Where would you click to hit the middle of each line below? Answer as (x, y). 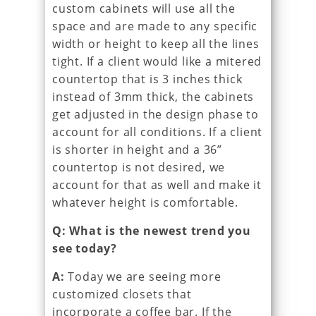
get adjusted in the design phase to (156, 114)
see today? (85, 248)
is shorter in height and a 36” (138, 149)
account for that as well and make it (157, 184)
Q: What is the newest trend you (152, 230)
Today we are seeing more (143, 276)
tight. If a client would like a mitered (157, 61)
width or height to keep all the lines (156, 43)
